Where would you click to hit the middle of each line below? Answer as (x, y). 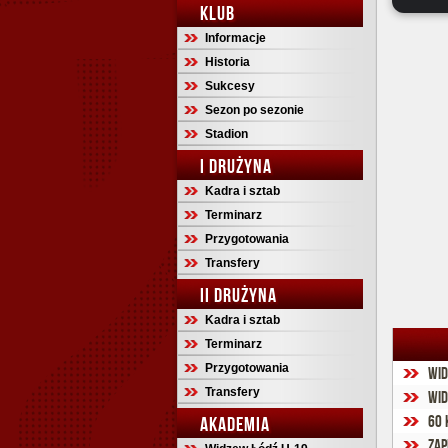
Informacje (235, 38)
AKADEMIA (235, 424)
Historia (227, 62)
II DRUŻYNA (238, 295)
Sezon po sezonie (254, 110)
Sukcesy (230, 86)
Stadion (226, 134)
